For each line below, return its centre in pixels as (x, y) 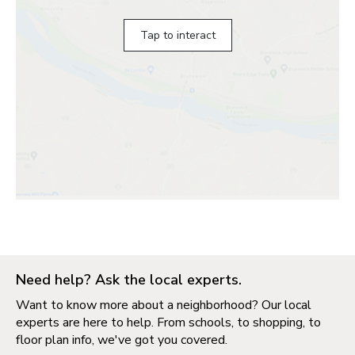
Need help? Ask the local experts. (129, 279)
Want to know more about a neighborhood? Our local (164, 305)
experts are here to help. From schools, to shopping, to (168, 322)
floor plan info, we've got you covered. (122, 340)
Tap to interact (177, 36)
